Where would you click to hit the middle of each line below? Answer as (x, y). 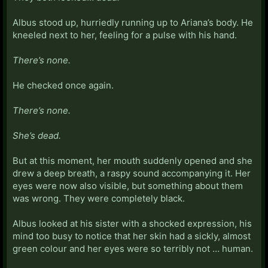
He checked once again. (63, 85)
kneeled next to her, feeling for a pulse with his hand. (125, 35)
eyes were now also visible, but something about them (128, 185)
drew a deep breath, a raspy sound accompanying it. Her (132, 173)
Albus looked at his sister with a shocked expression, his (132, 223)
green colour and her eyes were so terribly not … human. (133, 248)
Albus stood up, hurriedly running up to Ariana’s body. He (133, 22)
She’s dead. (37, 135)
